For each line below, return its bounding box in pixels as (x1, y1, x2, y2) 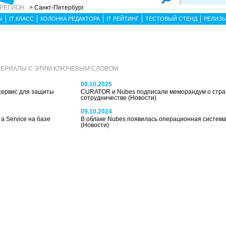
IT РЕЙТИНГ (106, 16, 139, 22)
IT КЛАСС (9, 16, 34, 22)
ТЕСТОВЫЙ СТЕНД (145, 16, 197, 22)
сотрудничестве (80, 94, 128, 101)
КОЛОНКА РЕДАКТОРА (40, 16, 100, 22)
